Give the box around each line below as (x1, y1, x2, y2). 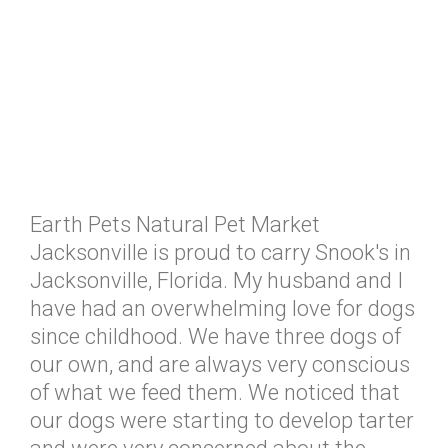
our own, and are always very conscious (30, 352, 410, 377)
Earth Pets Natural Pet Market (30, 212, 320, 237)
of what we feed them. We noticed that (30, 380, 400, 405)
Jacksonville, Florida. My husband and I (30, 268, 403, 293)
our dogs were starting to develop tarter (30, 408, 414, 433)
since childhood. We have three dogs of (30, 324, 401, 349)
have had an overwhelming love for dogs (30, 296, 415, 321)
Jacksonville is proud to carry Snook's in (30, 240, 411, 265)
